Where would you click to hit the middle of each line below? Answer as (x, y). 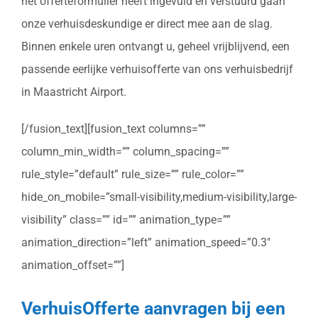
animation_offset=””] (73, 265)
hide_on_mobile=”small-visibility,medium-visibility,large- (159, 197)
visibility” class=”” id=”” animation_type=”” (126, 219)
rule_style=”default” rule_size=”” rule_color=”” (133, 174)
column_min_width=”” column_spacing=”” (125, 151)
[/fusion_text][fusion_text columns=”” (114, 128)
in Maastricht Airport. (74, 92)
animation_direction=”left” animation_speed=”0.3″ (146, 242)
